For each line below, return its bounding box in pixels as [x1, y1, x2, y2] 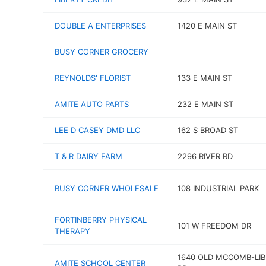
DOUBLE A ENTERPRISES [55, 21, 146, 30]
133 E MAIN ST [177, 73, 232, 83]
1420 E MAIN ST [177, 21, 237, 30]
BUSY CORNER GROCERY [55, 47, 148, 56]
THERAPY [55, 226, 90, 236]
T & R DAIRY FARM [55, 151, 122, 161]
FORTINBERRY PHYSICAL [55, 215, 147, 224]
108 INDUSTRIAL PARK [177, 183, 259, 193]
